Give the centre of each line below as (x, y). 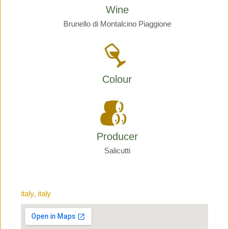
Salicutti (117, 151)
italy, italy (36, 193)
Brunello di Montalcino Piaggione (117, 24)
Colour (117, 79)
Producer (117, 136)
